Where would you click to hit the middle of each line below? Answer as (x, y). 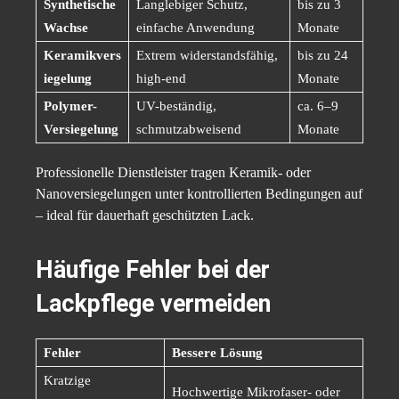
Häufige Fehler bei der (153, 270)
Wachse (66, 28)
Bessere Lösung (217, 353)
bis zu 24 (323, 56)
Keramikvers (82, 56)
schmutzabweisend (189, 130)
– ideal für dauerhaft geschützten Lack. (145, 216)
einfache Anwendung (195, 28)
